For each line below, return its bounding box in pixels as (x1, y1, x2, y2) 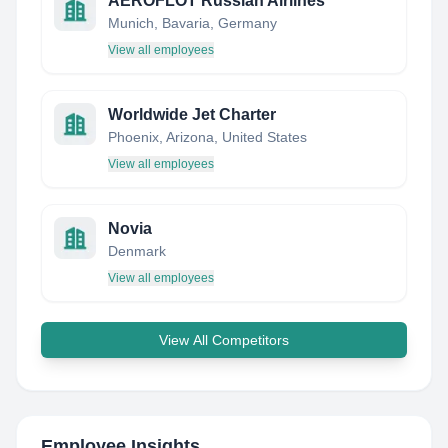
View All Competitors (159, 332, 289, 348)
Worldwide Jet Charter (108, 106, 276, 123)
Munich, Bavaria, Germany (108, 15, 277, 31)
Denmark (108, 243, 166, 259)
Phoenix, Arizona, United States (108, 129, 307, 145)
